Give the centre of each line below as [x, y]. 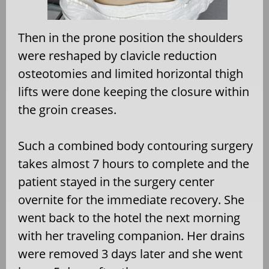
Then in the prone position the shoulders [131, 38]
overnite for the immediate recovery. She [131, 200]
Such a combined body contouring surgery [135, 146]
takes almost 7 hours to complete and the [134, 164]
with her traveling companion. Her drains [131, 236]
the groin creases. [67, 110]
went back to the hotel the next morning [129, 218]
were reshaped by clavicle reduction [117, 56]
